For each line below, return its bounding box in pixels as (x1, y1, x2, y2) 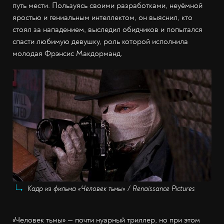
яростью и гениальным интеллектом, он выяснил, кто (12, 12, 192, 23)
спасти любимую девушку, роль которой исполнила (12, 36, 188, 47)
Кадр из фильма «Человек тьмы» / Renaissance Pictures (27, 184, 195, 193)
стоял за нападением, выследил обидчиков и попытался (12, 24, 202, 35)
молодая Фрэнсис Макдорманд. (12, 48, 122, 59)
